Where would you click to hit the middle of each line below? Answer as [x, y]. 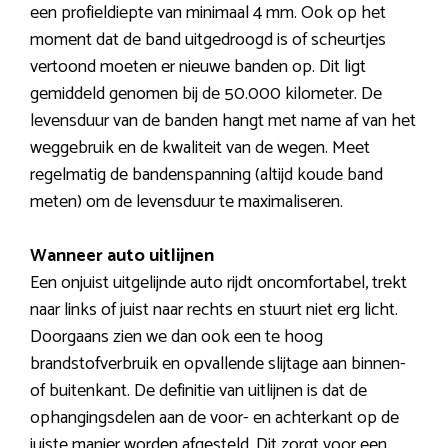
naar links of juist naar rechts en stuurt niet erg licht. [214, 309]
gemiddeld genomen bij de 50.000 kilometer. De [206, 93]
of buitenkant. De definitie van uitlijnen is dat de [198, 390]
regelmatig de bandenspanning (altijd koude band [206, 174]
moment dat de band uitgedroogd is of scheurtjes [208, 39]
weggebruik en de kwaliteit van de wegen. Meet [200, 147]
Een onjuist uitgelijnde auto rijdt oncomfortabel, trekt [218, 282]
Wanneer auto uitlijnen [122, 255]
